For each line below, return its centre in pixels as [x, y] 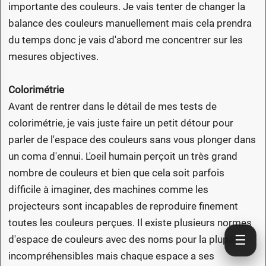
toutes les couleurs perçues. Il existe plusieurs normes [130, 223]
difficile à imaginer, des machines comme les [108, 190]
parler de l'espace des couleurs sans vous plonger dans [132, 140]
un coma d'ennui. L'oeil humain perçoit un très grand [123, 156]
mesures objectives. [53, 57]
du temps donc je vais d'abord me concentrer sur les [126, 40]
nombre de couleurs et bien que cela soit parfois [116, 173]
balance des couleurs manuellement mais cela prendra [130, 23]
